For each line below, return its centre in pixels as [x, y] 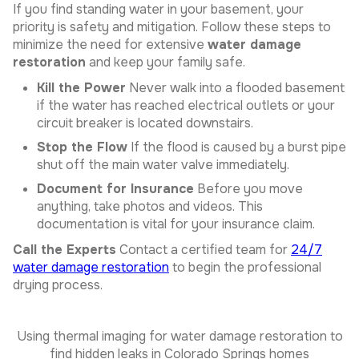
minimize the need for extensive [110, 44]
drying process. [58, 285]
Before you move [248, 189]
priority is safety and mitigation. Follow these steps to [172, 27]
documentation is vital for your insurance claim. [176, 224]
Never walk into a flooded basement [235, 88]
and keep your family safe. [165, 62]
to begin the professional [245, 267]
